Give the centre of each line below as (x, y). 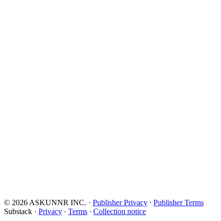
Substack (18, 212)
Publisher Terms (179, 203)
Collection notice (120, 212)
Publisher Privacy (120, 203)
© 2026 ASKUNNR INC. (45, 203)
